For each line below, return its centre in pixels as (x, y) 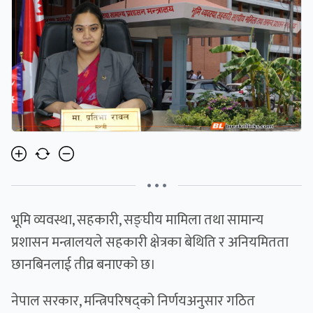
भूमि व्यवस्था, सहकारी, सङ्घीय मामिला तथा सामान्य (137, 220)
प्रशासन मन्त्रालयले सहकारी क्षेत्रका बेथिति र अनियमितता (150, 243)
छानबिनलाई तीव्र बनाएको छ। (83, 265)
